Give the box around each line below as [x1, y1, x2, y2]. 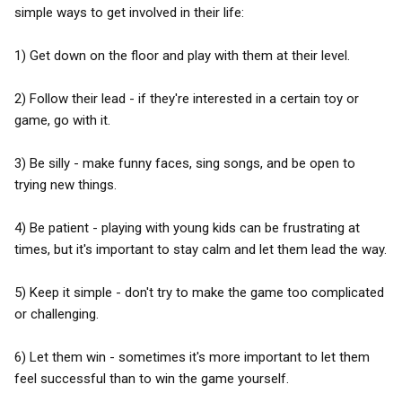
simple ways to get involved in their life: [14, 4, 244, 21]
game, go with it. [14, 112, 110, 128]
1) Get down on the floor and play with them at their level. [14, 48, 350, 64]
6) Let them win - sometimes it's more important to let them [14, 349, 370, 365]
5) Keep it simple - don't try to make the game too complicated [14, 284, 384, 301]
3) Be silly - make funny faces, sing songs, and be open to [14, 155, 355, 171]
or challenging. [14, 306, 99, 322]
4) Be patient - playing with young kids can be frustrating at [14, 220, 360, 236]
